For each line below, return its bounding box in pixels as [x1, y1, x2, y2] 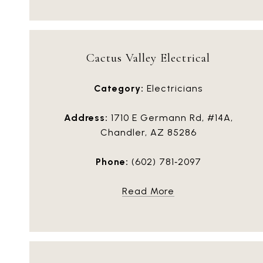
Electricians [144, 83, 203, 95]
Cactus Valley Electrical [86, 50, 210, 65]
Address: [63, 112, 108, 124]
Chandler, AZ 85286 [100, 127, 197, 139]
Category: [94, 83, 144, 95]
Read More [122, 186, 174, 197]
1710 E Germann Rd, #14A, [107, 112, 233, 124]
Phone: [95, 156, 129, 168]
